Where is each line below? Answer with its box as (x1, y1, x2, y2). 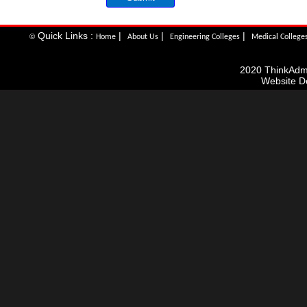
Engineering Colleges (170, 33, 241, 41)
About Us (127, 33, 159, 41)
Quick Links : (35, 30, 97, 41)
